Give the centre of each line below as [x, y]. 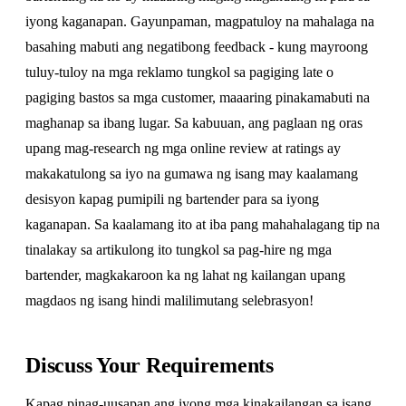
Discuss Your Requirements [150, 365]
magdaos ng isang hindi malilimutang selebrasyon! [169, 300]
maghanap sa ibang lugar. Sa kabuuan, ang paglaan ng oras [194, 123]
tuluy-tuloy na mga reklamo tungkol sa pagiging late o [179, 72]
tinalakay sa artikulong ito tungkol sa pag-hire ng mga [179, 250]
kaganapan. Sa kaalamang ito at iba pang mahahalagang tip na [203, 224]
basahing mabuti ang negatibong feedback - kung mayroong [197, 47]
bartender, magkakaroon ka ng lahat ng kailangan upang [185, 275]
